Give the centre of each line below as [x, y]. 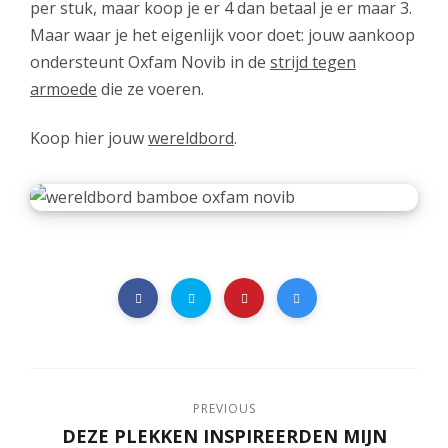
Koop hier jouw [89, 137]
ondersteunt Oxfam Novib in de [150, 61]
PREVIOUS [224, 408]
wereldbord [191, 137]
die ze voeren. [150, 88]
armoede [63, 88]
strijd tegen [313, 61]
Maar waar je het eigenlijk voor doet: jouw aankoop [222, 34]
